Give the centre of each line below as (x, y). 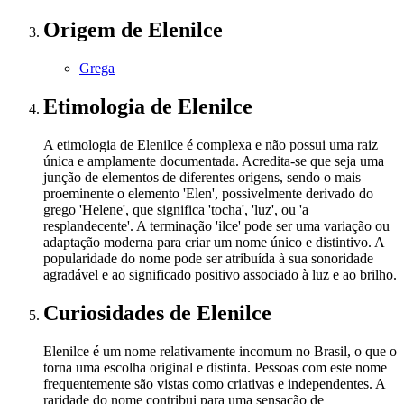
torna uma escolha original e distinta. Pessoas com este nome (215, 367)
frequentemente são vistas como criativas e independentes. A (214, 383)
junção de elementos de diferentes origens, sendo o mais (202, 177)
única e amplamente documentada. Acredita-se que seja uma (214, 161)
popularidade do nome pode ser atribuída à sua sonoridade (208, 258)
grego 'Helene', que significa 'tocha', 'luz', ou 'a (176, 209)
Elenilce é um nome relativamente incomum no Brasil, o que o (220, 351)
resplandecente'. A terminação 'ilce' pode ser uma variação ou (216, 225)
